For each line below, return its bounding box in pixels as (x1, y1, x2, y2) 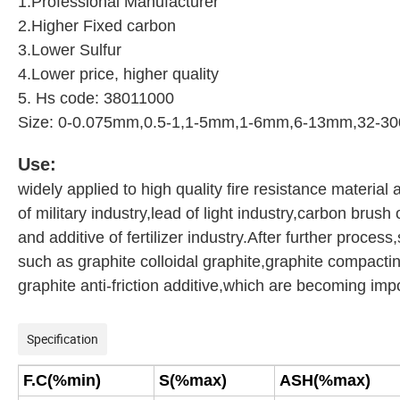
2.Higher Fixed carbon (18, 17, 180, 36)
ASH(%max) (279, 371, 371, 390)
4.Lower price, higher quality (18, 65, 219, 84)
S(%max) (159, 371, 227, 390)
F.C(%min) (23, 371, 101, 390)
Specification (27, 330, 98, 348)
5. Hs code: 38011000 (18, 89, 174, 108)
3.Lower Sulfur (18, 41, 126, 60)
